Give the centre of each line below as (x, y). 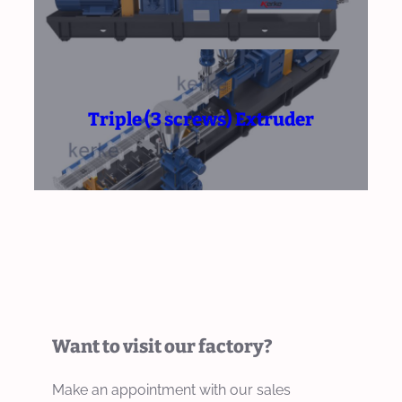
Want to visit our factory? (162, 346)
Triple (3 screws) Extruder (201, 119)
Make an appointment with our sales (171, 389)
